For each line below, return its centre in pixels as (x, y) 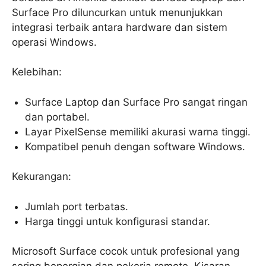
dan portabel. (58, 117)
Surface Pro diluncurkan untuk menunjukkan (117, 12)
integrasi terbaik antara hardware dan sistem (120, 27)
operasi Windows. (54, 42)
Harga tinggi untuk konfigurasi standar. (118, 221)
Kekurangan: (42, 177)
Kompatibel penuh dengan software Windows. (135, 146)
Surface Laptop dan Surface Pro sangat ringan (137, 102)
